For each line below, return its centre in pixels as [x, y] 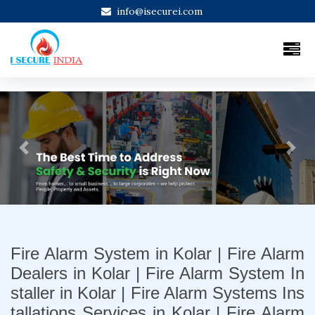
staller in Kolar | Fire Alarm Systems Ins [157, 292]
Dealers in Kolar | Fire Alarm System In [157, 273]
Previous [44, 154]
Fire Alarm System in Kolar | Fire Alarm [157, 253]
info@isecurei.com [160, 11]
